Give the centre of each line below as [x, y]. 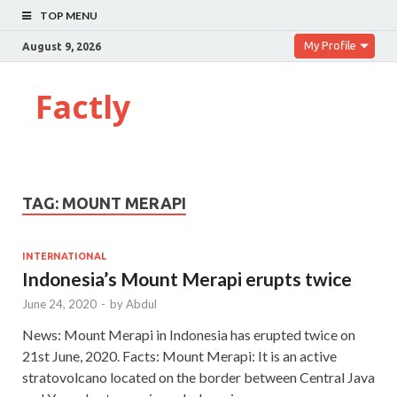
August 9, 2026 [62, 46]
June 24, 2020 [59, 304]
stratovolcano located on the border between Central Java [198, 377]
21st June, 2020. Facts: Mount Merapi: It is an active [179, 355]
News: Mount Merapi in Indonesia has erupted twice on [189, 334]
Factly [83, 107]
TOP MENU [69, 16]
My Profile [330, 45]
